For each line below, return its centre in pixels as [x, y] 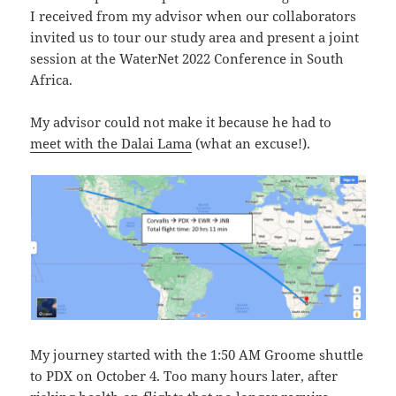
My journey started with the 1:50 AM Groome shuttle [197, 355]
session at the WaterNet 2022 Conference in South [187, 59]
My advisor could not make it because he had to [181, 122]
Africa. [52, 80]
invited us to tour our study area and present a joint [195, 38]
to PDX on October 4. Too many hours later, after [184, 376]
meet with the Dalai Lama [111, 144]
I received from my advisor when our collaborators [194, 16]
